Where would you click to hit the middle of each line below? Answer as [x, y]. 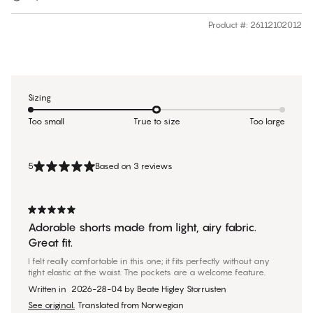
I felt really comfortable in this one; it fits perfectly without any [149, 261]
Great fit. [50, 243]
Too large [267, 122]
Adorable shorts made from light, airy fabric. [142, 227]
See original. [51, 305]
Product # [227, 25]
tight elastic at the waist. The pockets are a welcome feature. [147, 272]
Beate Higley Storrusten [182, 289]
